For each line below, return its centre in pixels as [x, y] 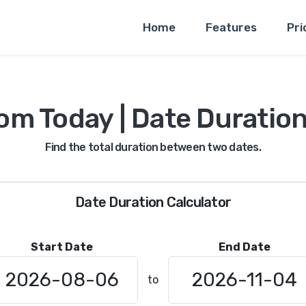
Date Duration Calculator [153, 202]
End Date [244, 247]
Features [231, 27]
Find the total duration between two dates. [153, 147]
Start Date [62, 247]
